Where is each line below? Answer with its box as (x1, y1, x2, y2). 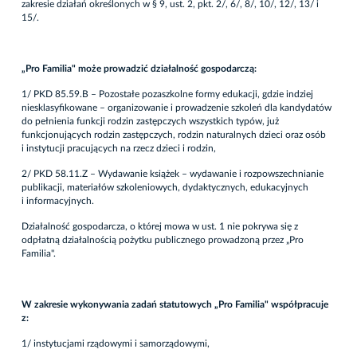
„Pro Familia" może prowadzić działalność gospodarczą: (22, 63, 257, 73)
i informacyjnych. (22, 195, 94, 206)
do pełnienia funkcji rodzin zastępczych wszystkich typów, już (22, 116, 279, 126)
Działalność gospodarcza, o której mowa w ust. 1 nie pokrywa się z (22, 221, 298, 231)
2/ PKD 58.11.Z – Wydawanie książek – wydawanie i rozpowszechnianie (22, 168, 324, 178)
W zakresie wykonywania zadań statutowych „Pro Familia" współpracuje (22, 299, 328, 309)
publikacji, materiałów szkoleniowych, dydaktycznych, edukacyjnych (22, 182, 308, 192)
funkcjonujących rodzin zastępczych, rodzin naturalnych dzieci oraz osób (22, 129, 326, 139)
